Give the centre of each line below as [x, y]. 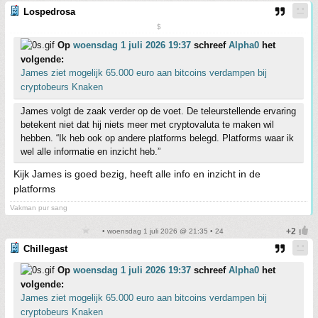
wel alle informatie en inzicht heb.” [91, 151]
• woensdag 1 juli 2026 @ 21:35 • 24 [162, 231]
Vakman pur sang [39, 207]
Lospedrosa [49, 11]
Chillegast [45, 248]
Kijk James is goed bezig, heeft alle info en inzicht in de [137, 174]
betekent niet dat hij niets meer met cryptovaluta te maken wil [147, 124]
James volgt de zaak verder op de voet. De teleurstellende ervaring [158, 111]
